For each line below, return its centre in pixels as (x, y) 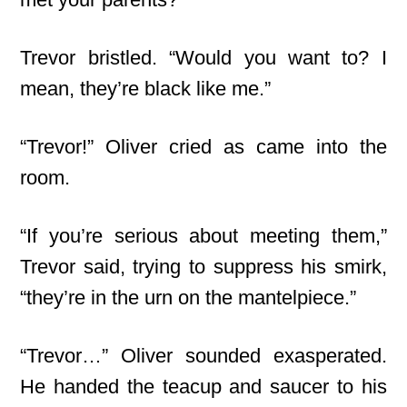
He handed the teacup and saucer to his (203, 387)
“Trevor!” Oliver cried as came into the (203, 147)
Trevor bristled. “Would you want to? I (203, 58)
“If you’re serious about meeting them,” (203, 236)
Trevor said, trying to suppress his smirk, (203, 267)
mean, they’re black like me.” (146, 89)
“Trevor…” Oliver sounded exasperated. (203, 356)
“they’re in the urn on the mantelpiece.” (189, 298)
